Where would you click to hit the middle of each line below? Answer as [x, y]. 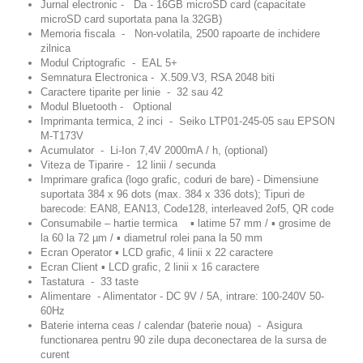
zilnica [56, 48]
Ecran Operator [76, 252]
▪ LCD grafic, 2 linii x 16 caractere [179, 267]
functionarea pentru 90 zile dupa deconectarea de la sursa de [184, 340]
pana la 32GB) [187, 19]
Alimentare [66, 296]
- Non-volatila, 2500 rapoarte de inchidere [218, 33]
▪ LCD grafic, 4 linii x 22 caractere [192, 252]
